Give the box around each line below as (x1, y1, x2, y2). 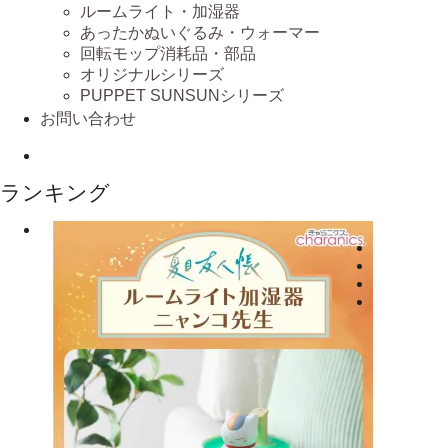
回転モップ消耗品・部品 (80, 44, 256, 62)
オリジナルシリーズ (80, 65, 224, 83)
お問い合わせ (40, 109, 136, 127)
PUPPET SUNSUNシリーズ (80, 86, 284, 104)
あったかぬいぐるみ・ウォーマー (80, 23, 320, 41)
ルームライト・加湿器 (80, 2, 240, 20)
